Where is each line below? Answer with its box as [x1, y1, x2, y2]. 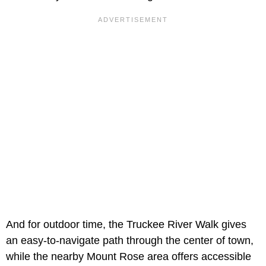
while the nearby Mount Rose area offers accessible [6, 251, 251, 263]
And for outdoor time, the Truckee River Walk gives [6, 218, 246, 231]
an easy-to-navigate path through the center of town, [6, 235, 254, 247]
